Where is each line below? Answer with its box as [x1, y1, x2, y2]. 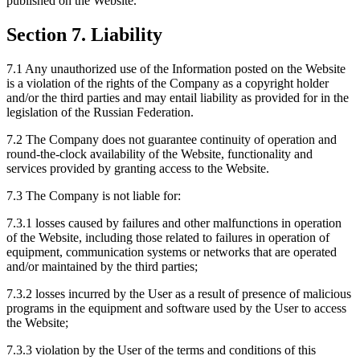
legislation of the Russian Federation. [6, 104, 194, 119]
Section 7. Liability [6, 23, 162, 45]
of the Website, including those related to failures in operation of [6, 230, 329, 244]
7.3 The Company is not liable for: [6, 188, 181, 202]
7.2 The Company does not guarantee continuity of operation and [6, 132, 337, 146]
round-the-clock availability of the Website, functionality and [6, 146, 313, 161]
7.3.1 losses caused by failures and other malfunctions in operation [6, 215, 342, 230]
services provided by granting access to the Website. [6, 161, 269, 175]
